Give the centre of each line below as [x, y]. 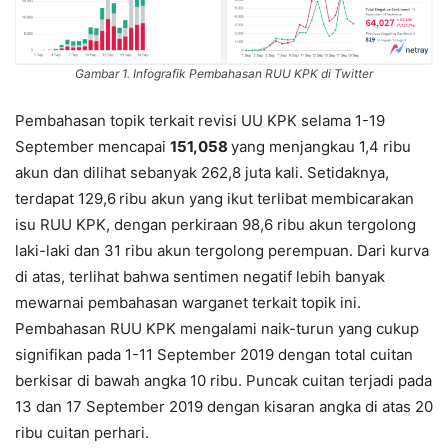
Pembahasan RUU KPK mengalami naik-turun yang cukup [217, 329]
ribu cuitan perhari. [82, 433]
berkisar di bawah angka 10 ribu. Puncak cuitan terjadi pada [223, 381]
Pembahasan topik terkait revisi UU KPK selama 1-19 [200, 121]
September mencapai [92, 147]
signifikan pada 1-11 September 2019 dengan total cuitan [214, 355]
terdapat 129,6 [65, 199]
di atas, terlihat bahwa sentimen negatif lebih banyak [200, 277]
